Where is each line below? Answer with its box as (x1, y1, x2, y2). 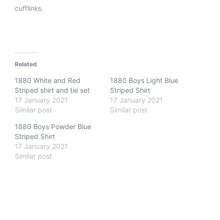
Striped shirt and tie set (15, 86, 90, 95)
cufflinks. (15, 4, 43, 13)
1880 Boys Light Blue (110, 76, 178, 85)
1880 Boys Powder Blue (15, 122, 91, 131)
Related (15, 60, 37, 68)
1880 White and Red (15, 76, 81, 85)
